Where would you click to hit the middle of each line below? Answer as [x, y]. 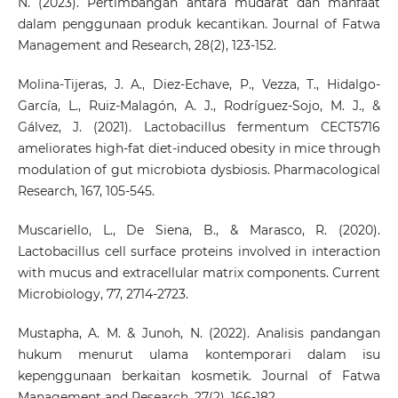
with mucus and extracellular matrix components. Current [199, 273]
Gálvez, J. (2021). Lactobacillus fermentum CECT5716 [199, 127]
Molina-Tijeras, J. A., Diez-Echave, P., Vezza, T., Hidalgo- [199, 85]
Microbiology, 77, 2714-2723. [103, 295]
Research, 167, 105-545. [86, 191]
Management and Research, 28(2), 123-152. [147, 46]
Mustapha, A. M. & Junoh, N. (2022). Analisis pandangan [199, 334]
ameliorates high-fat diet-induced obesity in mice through [199, 149]
